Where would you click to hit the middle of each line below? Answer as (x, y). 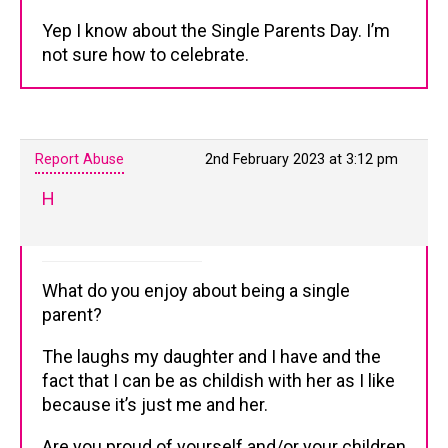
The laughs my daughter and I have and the (211, 356)
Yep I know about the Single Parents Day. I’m (216, 30)
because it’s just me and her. (155, 404)
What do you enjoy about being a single (196, 290)
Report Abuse (79, 159)
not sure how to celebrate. (145, 54)
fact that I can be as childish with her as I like (218, 380)
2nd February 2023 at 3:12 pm (301, 159)
